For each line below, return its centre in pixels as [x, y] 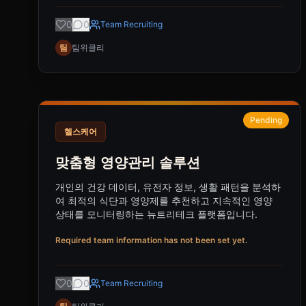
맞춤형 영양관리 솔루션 [128, 163]
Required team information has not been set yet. [151, 240]
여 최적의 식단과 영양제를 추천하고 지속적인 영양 [164, 200]
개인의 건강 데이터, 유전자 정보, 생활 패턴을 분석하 [168, 187]
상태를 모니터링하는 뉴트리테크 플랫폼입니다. [156, 214]
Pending [266, 120]
